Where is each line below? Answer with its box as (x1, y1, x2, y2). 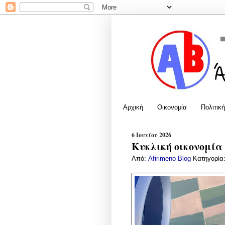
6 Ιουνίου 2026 (132, 130, 171, 139)
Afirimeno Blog (148, 155, 193, 162)
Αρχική (123, 103, 143, 111)
